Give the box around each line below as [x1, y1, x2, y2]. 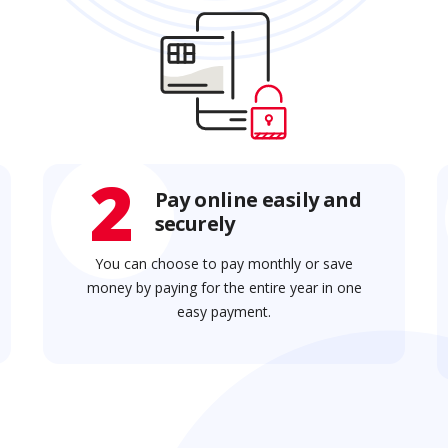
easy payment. [177, 302, 271, 322]
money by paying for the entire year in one [86, 278, 362, 298]
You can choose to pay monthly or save [95, 254, 353, 274]
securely [154, 210, 235, 238]
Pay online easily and [154, 186, 362, 214]
